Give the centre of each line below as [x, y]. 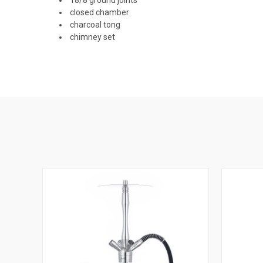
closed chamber [99, 12]
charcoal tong [95, 24]
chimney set [92, 37]
